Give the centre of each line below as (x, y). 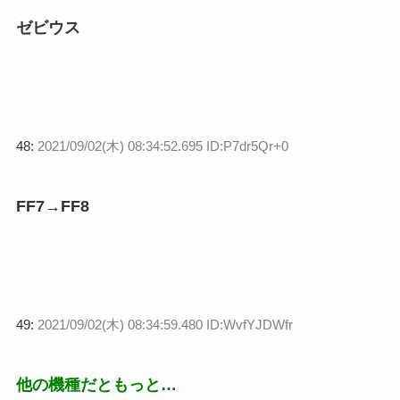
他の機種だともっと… (96, 384)
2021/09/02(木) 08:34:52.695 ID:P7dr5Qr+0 (162, 146)
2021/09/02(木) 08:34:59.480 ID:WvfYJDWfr (165, 325)
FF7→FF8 (52, 207)
